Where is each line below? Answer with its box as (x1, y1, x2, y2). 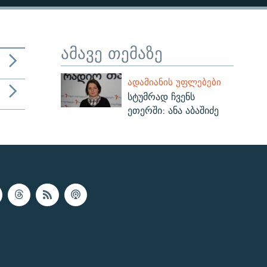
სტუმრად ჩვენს (127, 88, 195, 105)
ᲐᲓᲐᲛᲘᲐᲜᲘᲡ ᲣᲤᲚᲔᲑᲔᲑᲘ (127, 74, 221, 89)
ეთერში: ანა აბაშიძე (127, 102, 219, 119)
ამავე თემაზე (61, 39, 163, 67)
